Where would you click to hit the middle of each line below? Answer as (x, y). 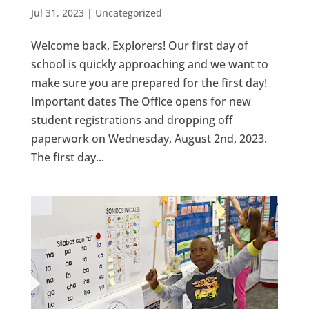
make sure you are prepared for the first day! (149, 82)
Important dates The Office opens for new (141, 101)
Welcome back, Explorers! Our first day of (139, 45)
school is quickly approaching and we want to (149, 64)
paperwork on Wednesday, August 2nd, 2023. (149, 138)
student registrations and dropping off (131, 120)
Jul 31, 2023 (57, 12)
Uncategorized (128, 12)
